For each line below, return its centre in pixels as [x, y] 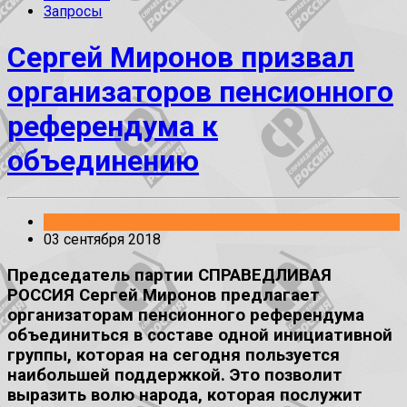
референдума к [113, 126]
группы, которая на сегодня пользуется [174, 355]
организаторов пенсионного [200, 91]
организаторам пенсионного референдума [186, 315]
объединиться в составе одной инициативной [200, 335]
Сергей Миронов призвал [181, 57]
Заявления [79, 223]
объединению [103, 160]
